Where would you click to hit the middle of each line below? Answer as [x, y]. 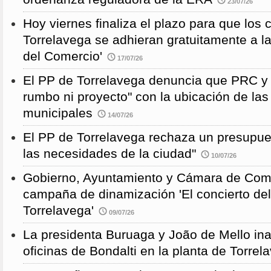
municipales [58, 113]
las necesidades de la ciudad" [109, 154]
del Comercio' [63, 57]
